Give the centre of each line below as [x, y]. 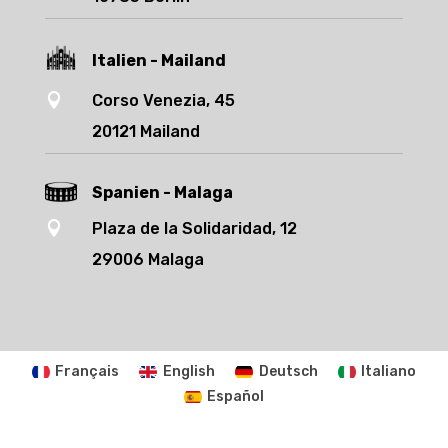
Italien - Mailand [158, 61]
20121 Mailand [145, 132]
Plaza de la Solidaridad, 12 [194, 229]
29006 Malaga [147, 260]
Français [87, 371]
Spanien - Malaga [162, 193]
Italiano [389, 371]
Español [236, 397]
